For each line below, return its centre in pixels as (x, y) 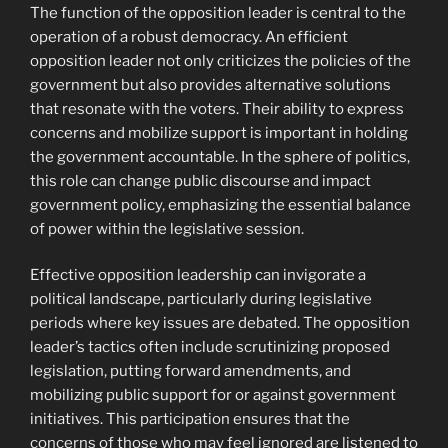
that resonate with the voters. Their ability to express (217, 108)
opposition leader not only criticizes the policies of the (220, 60)
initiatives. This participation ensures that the (190, 419)
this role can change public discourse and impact (200, 180)
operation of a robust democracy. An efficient (189, 36)
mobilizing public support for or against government (213, 395)
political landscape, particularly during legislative (201, 299)
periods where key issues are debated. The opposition (220, 323)
